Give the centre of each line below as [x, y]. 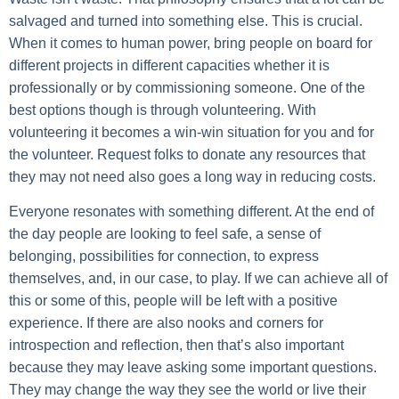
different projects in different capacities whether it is [169, 65]
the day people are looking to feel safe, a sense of [165, 233]
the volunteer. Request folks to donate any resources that [187, 154]
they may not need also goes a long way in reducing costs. [192, 176]
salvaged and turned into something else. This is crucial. [186, 20]
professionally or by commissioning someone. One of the [187, 87]
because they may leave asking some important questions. [193, 367]
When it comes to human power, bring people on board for [191, 43]
